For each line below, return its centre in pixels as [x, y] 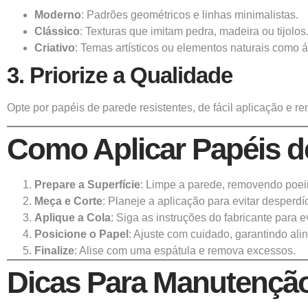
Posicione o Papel [81, 234]
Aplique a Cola [73, 217]
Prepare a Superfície [87, 184]
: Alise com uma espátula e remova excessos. [185, 250]
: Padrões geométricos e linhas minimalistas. [190, 14]
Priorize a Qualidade [131, 75]
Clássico [57, 31]
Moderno [58, 14]
